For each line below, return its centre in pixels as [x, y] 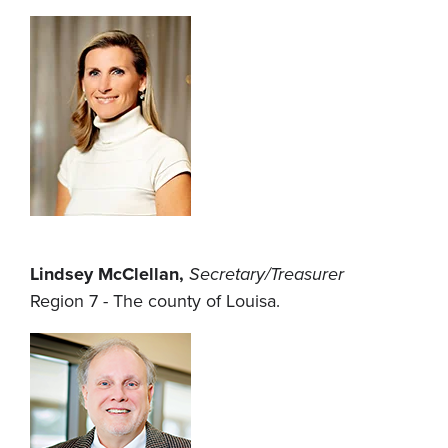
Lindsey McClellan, [109, 274]
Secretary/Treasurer [266, 274]
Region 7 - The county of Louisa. [155, 301]
